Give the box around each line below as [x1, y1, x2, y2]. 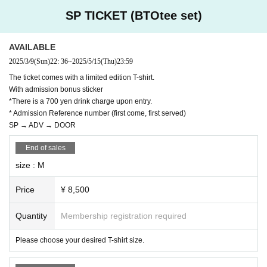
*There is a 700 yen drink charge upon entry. [9, 97, 152, 105]
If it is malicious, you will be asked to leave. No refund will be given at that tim [9, 4, 256, 13]
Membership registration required [61, 210, 187, 221]
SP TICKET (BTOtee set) [65, 8, 202, 22]
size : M [15, 160, 45, 170]
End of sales [25, 143, 66, 152]
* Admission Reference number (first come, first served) [9, 108, 186, 117]
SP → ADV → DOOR [9, 120, 76, 129]
